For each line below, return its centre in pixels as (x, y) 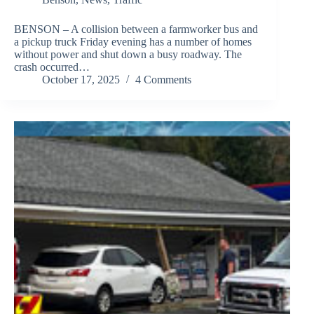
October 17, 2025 (81, 80)
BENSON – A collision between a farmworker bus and (136, 29)
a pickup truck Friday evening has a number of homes (133, 42)
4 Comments (163, 80)
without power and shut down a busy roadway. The (128, 55)
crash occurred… (52, 67)
